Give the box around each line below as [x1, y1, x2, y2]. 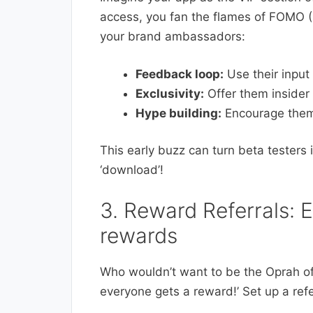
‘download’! [100, 163, 163, 177]
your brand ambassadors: [100, 29, 245, 44]
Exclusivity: [136, 86, 204, 101]
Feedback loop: [136, 66, 224, 81]
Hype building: [136, 105, 221, 120]
